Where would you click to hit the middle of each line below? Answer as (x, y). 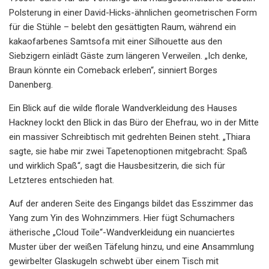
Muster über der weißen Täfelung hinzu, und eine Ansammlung (131, 246)
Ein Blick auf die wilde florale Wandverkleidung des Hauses (123, 108)
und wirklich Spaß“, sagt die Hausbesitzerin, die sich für (117, 165)
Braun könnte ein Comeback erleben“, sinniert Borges (113, 70)
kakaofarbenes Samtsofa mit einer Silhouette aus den (116, 41)
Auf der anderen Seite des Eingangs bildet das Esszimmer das (131, 203)
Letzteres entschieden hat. (62, 180)
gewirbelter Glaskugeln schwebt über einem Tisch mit (114, 261)
